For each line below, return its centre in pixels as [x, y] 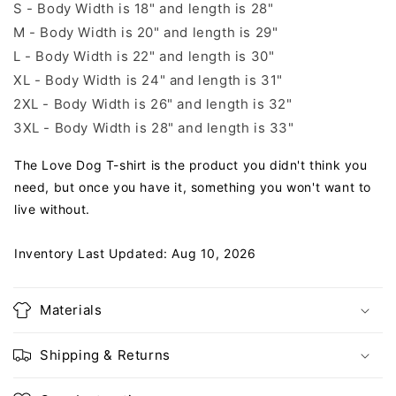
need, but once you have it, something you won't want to [193, 187]
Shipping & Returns [105, 355]
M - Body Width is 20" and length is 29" [146, 33]
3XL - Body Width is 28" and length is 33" [154, 128]
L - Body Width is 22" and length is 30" [144, 57]
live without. [52, 209]
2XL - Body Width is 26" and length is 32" [153, 104]
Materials [71, 310]
